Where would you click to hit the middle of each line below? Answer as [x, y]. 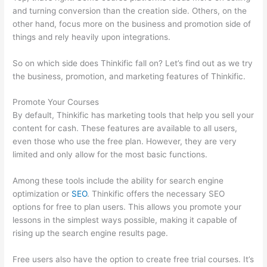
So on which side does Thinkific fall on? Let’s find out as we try [133, 63]
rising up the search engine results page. [91, 233]
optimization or [42, 194]
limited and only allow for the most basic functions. [110, 155]
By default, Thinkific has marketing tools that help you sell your [133, 115]
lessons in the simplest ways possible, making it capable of [125, 220]
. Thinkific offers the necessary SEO [156, 194]
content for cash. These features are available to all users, [125, 128]
